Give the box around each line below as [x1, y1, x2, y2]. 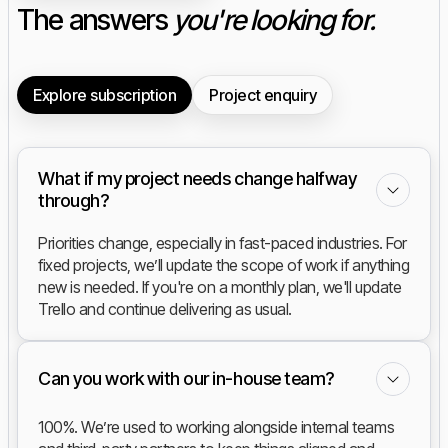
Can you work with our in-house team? [38, 368, 334, 390]
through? [38, 190, 109, 212]
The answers [17, 3, 173, 38]
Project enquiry [209, 85, 317, 106]
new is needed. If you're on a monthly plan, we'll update [38, 277, 402, 298]
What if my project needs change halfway [38, 168, 357, 190]
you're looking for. [172, 3, 375, 38]
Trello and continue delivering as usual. [38, 299, 292, 320]
